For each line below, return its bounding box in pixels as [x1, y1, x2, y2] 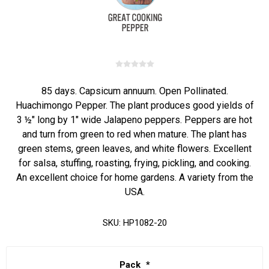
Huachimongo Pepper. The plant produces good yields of [15, 100, 254, 111]
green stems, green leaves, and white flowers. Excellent [17, 143, 252, 154]
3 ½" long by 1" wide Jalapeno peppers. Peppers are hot [17, 114, 252, 125]
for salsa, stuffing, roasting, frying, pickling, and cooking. [18, 157, 251, 169]
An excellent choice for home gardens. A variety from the [16, 172, 253, 183]
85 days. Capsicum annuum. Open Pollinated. [41, 85, 228, 97]
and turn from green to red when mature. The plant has [22, 128, 247, 140]
